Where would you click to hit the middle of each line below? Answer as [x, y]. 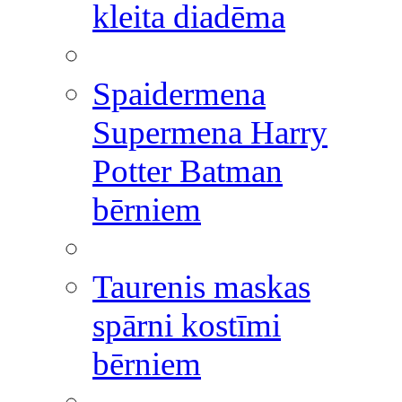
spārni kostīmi [187, 325]
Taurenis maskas [201, 287]
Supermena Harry [210, 132]
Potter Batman [188, 171]
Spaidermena [179, 94]
